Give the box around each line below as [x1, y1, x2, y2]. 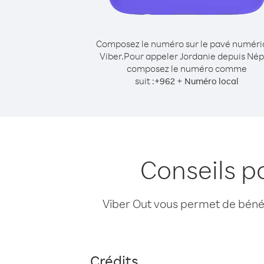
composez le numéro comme [127, 62, 247, 74]
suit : [135, 75, 154, 87]
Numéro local [184, 75, 239, 87]
